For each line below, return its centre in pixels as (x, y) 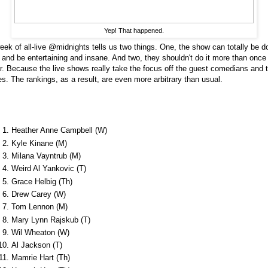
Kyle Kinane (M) (39, 143)
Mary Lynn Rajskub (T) (51, 220)
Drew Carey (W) (39, 194)
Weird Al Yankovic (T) (49, 169)
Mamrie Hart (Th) (41, 258)
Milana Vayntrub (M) (46, 156)
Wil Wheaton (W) (40, 232)
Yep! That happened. (134, 30)
